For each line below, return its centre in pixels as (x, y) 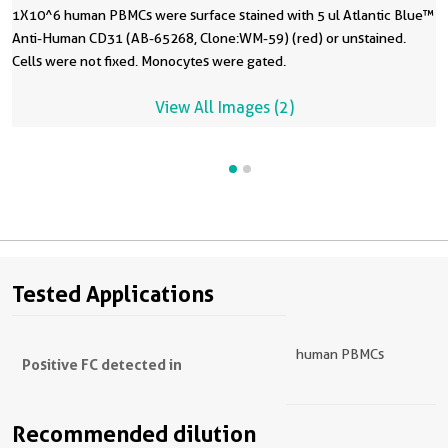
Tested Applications (113, 294)
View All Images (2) (224, 107)
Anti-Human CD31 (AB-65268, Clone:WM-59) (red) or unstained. (209, 38)
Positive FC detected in (102, 364)
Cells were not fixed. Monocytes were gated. (149, 61)
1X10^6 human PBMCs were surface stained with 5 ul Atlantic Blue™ (223, 15)
